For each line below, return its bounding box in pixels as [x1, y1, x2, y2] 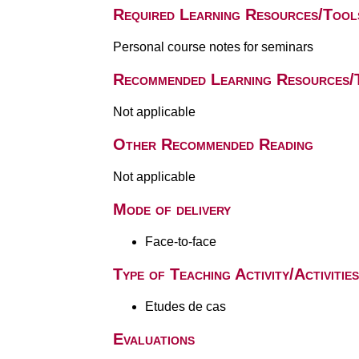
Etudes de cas [144, 300, 226, 313]
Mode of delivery [112, 200, 231, 218]
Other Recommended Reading [112, 135, 313, 153]
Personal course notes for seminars [112, 40, 313, 54]
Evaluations [112, 330, 195, 348]
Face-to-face [144, 235, 216, 248]
